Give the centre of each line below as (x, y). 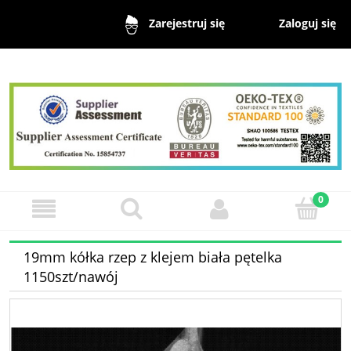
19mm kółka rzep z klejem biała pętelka (153, 257)
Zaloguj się (308, 23)
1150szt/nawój (71, 276)
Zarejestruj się (186, 24)
